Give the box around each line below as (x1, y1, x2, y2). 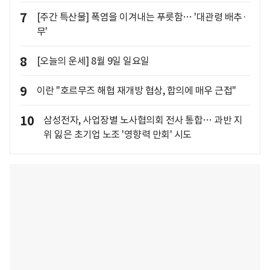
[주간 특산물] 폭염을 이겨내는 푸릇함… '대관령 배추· (36, 10, 246, 23)
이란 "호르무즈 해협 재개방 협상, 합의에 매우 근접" (36, 84, 236, 96)
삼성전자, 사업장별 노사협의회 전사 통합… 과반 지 (43, 113, 242, 126)
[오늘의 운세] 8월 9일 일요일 (36, 54, 149, 67)
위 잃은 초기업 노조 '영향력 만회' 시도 (43, 128, 192, 140)
